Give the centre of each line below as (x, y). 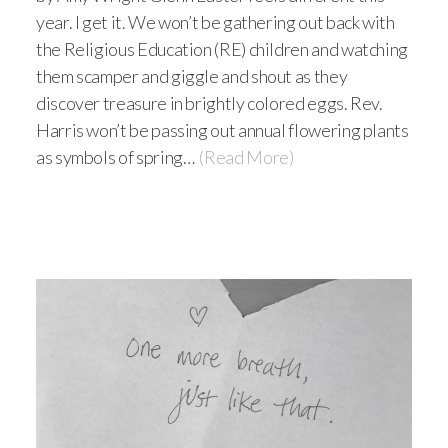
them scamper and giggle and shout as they (192, 76)
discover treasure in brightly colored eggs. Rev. (209, 103)
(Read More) (246, 157)
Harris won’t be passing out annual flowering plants (222, 130)
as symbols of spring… (115, 157)
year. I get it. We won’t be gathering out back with (215, 22)
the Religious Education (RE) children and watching (222, 49)
